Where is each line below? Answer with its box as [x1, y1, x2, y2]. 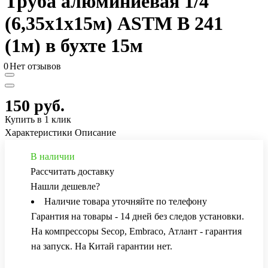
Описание [75, 127, 116, 138]
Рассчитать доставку [31, 166, 114, 177]
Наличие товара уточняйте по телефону [44, 196, 207, 207]
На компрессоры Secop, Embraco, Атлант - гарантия [31, 226, 242, 237]
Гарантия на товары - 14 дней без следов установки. [31, 211, 244, 222]
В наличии [31, 151, 75, 162]
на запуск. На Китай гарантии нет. [31, 241, 172, 252]
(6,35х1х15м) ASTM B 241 [5, 13, 223, 35]
